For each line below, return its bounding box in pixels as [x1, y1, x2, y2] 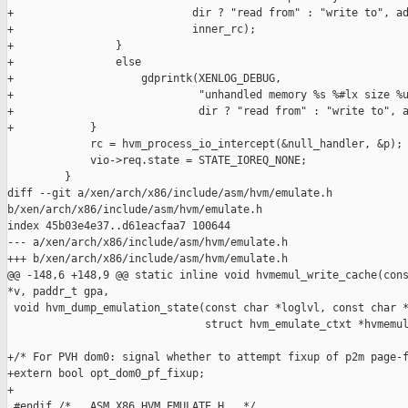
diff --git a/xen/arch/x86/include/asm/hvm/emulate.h [7, 187, 339, 200]
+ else [7, 56, 141, 69]
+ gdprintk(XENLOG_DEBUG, [7, 72, 281, 86]
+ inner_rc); [7, 23, 256, 36]
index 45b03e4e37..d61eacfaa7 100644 [7, 219, 230, 233]
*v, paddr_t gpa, [7, 285, 109, 299]
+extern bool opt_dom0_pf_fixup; [7, 367, 205, 381]
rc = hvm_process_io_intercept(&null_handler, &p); [7, 138, 403, 151]
